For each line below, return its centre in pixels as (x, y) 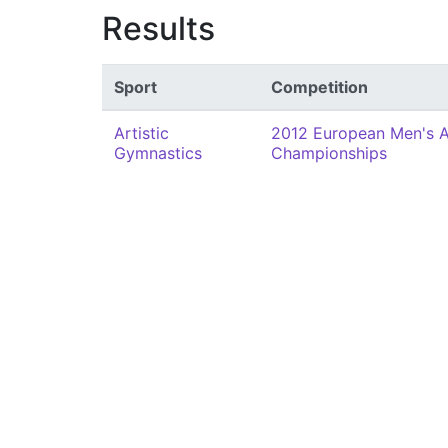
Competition (319, 87)
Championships (329, 153)
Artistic (141, 133)
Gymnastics (158, 153)
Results (158, 28)
